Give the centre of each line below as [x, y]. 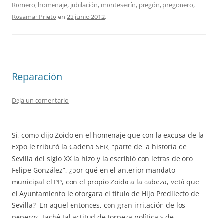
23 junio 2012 [86, 17]
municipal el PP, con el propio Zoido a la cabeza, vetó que [105, 182]
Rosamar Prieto [34, 17]
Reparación [37, 77]
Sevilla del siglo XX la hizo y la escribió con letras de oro [102, 158]
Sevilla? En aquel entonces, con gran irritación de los [99, 205]
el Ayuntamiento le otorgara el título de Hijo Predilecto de [105, 193]
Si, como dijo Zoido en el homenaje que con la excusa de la [108, 135]
